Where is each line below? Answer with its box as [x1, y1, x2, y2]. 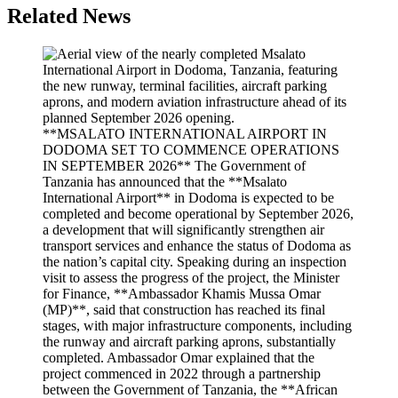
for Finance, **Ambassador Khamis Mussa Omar [43, 286, 321, 301]
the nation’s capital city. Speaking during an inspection [43, 254, 346, 269]
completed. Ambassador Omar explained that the [43, 350, 314, 365]
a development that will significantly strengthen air [43, 222, 324, 237]
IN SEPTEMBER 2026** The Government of [43, 158, 306, 173]
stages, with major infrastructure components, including [43, 318, 352, 333]
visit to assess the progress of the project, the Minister [43, 270, 339, 285]
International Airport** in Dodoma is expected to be [43, 190, 334, 205]
